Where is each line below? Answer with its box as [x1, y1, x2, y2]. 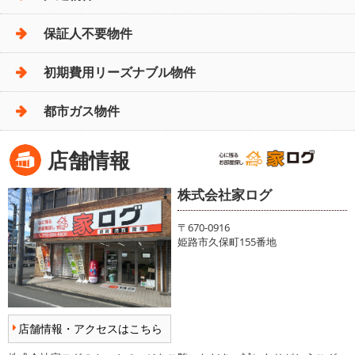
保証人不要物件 [44, 25, 132, 43]
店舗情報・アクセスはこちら [18, 320, 162, 336]
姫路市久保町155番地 [177, 235, 287, 250]
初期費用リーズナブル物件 [44, 63, 196, 82]
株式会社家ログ [177, 185, 272, 204]
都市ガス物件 [44, 102, 120, 120]
